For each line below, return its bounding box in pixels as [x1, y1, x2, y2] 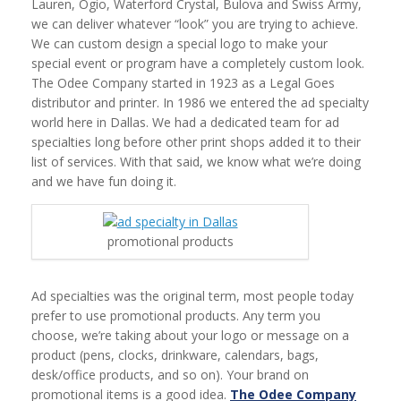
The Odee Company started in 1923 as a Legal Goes [31, 74, 335, 91]
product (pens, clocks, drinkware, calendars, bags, [31, 346, 319, 363]
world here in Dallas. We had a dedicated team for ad [31, 114, 339, 131]
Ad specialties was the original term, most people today [31, 287, 354, 304]
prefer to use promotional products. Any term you [31, 307, 320, 324]
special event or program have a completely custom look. [31, 55, 364, 72]
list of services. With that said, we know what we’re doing [31, 153, 361, 170]
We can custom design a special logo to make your [31, 35, 328, 52]
